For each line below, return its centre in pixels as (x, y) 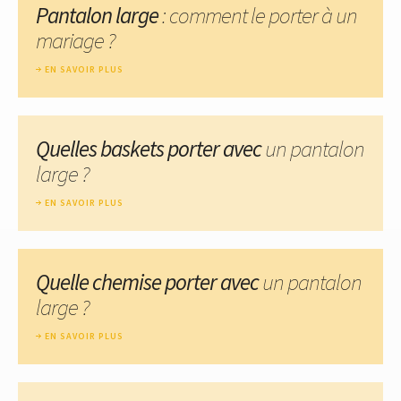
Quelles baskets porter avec (150, 148)
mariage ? (76, 40)
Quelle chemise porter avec (149, 282)
